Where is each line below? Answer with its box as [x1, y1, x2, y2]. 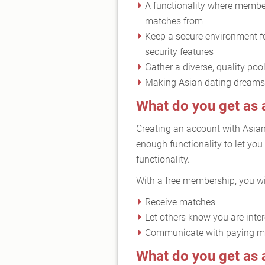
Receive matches [145, 196, 215, 208]
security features [145, 46, 214, 57]
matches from [145, 15, 203, 27]
